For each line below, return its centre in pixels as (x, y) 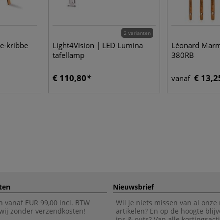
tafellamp (69, 55)
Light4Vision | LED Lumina (98, 45)
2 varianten (137, 33)
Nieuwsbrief (133, 187)
